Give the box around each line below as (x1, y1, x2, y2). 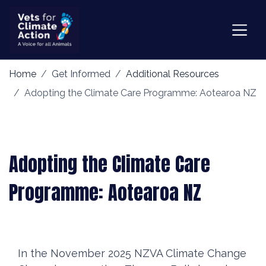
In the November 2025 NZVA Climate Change (18, 247, 246, 259)
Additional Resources (126, 68, 219, 80)
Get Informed (52, 68, 110, 80)
